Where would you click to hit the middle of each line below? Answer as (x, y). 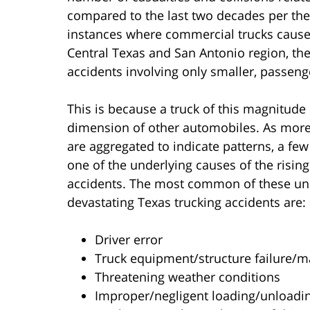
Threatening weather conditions (188, 276)
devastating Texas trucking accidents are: (186, 202)
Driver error (129, 239)
